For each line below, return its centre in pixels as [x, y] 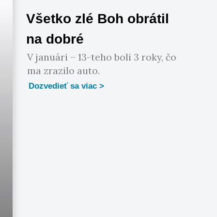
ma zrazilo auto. [64, 70]
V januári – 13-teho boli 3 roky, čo [102, 57]
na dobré [55, 39]
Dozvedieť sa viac [63, 86]
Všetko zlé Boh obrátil [98, 18]
